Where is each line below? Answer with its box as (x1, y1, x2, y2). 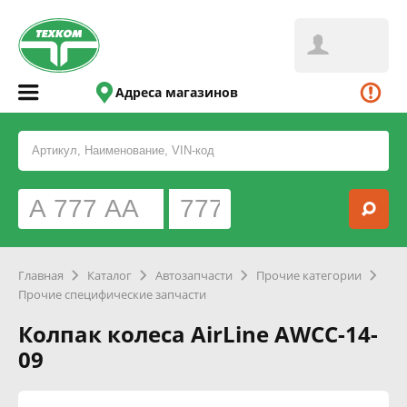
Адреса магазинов (115, 84, 239, 101)
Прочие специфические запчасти (18, 286, 206, 303)
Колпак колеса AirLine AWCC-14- (18, 319, 378, 349)
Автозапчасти (155, 267, 233, 283)
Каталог (87, 267, 132, 283)
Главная (18, 267, 64, 283)
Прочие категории (256, 267, 362, 283)
